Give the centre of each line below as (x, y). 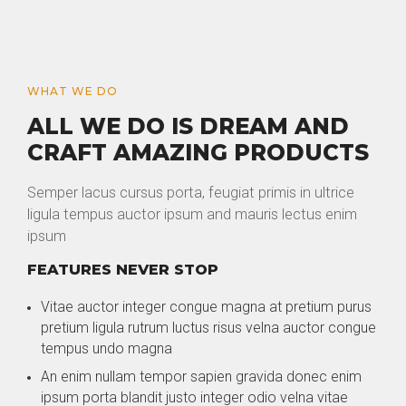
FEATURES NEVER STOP (123, 270)
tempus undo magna (106, 349)
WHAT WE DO (72, 91)
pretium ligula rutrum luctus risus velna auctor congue (208, 328)
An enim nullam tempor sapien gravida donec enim (201, 377)
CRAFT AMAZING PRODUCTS (198, 152)
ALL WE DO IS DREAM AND (188, 126)
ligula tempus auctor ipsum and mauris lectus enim (192, 214)
